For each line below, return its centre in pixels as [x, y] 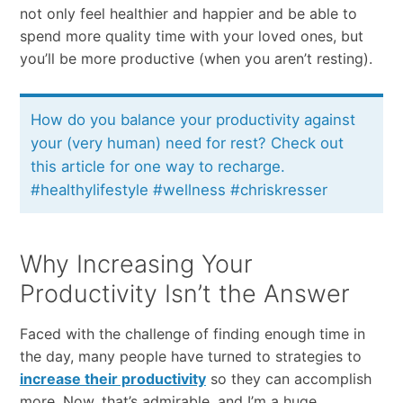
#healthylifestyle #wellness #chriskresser [179, 190]
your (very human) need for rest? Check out [188, 143]
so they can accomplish [288, 378]
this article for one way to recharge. [158, 167]
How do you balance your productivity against [193, 120]
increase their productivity [112, 378]
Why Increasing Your [136, 264]
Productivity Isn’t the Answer [184, 293]
